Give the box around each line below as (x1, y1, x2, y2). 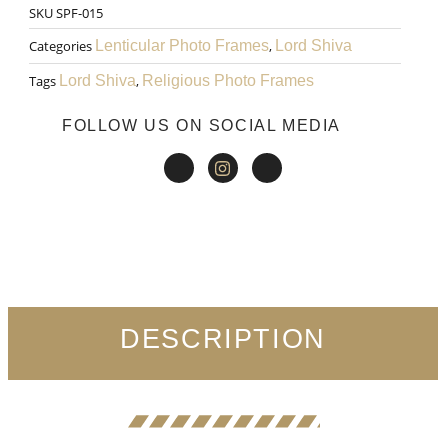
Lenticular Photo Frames (95, 36, 269, 54)
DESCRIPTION (120, 324, 326, 355)
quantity (32, 100, 102, 123)
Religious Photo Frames (142, 71, 314, 89)
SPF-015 (56, 3, 103, 22)
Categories (29, 36, 92, 55)
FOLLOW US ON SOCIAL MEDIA (62, 117, 341, 135)
